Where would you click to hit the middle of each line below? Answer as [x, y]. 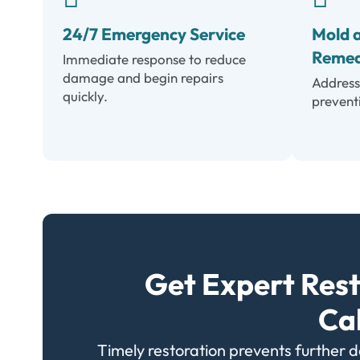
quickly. [86, 96]
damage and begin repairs [143, 78]
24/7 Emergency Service [154, 34]
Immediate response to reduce [155, 59]
